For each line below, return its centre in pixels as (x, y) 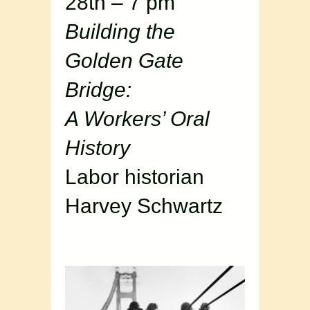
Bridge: (98, 90)
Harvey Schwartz (144, 206)
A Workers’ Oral (137, 119)
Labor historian (135, 177)
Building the (120, 32)
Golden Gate (124, 61)
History (98, 148)
